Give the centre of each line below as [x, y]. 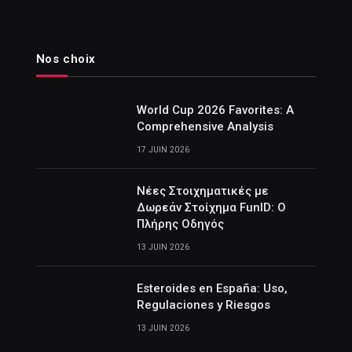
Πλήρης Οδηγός [180, 224]
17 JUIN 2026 [163, 149]
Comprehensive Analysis [205, 126]
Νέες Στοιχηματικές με [202, 191]
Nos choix [66, 59]
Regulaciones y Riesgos [203, 304]
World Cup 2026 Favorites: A [215, 110]
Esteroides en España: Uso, [212, 288]
